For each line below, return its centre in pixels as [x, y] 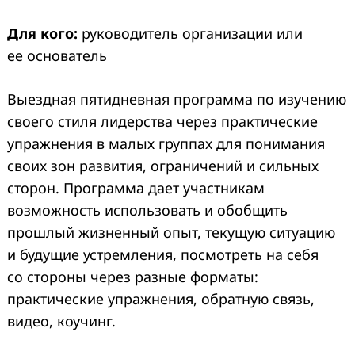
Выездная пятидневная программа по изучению [177, 99]
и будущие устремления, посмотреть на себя [163, 255]
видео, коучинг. [61, 321]
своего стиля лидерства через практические [162, 122]
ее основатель [57, 56]
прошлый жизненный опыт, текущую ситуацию [171, 233]
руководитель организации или [190, 34]
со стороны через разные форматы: [133, 277]
